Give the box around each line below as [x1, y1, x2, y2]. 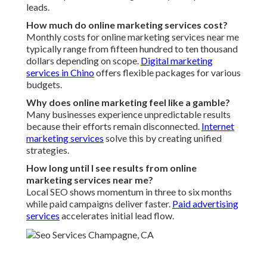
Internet [201, 120, 234, 132]
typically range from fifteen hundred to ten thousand [26, 43, 238, 55]
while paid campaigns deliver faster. [26, 198, 172, 210]
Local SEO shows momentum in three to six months [26, 186, 232, 198]
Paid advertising [172, 198, 238, 210]
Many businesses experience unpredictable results [26, 108, 231, 120]
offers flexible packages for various [94, 67, 241, 79]
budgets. [26, 79, 62, 91]
